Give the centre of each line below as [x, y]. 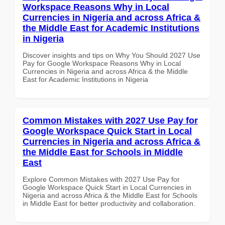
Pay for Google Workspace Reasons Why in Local [102, 63]
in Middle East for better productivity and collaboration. [109, 203]
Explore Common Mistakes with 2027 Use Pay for [101, 179]
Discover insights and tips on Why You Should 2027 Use [111, 55]
